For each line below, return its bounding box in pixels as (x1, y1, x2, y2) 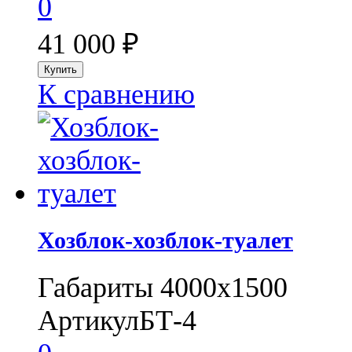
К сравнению (38, 79, 195, 111)
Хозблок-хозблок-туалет (38, 227, 293, 253)
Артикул (38, 304, 139, 336)
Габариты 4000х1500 (38, 271, 288, 303)
